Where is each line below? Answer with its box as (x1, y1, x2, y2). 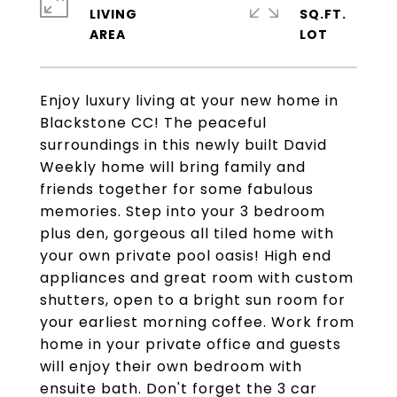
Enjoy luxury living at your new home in (40, 90, 339, 111)
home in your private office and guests (40, 334, 341, 354)
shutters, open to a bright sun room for (40, 290, 346, 310)
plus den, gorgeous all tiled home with (40, 223, 334, 244)
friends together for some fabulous (40, 179, 314, 199)
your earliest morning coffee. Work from (40, 312, 354, 332)
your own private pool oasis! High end (40, 245, 331, 266)
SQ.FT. (300, 5, 346, 23)
